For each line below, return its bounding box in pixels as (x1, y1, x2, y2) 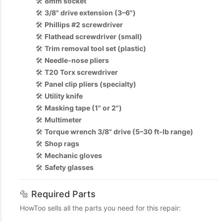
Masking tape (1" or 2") (45, 104, 122, 112)
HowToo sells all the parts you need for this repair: (20, 204, 181, 212)
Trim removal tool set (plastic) (45, 44, 146, 53)
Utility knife (45, 92, 83, 100)
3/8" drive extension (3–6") (45, 8, 136, 17)
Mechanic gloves (45, 151, 102, 160)
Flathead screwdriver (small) (45, 32, 142, 41)
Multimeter (45, 115, 82, 124)
